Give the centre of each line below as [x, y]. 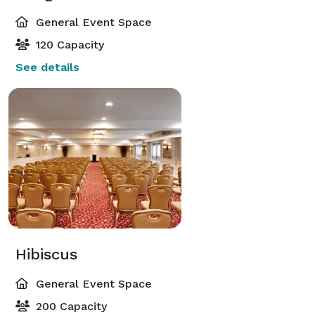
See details [47, 67]
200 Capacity [70, 306]
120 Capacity [68, 44]
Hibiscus [46, 254]
